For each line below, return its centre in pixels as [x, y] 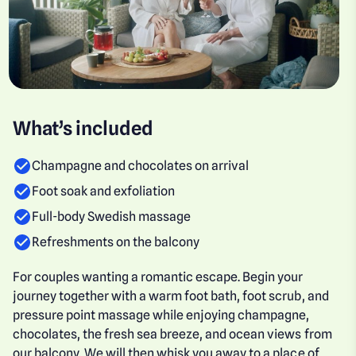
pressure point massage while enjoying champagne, [161, 315]
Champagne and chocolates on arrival [141, 165]
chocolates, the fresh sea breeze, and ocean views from [172, 334]
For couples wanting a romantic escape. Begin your [158, 277]
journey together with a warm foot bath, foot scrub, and [171, 296]
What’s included [83, 128]
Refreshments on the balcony [116, 242]
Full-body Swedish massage [112, 216]
